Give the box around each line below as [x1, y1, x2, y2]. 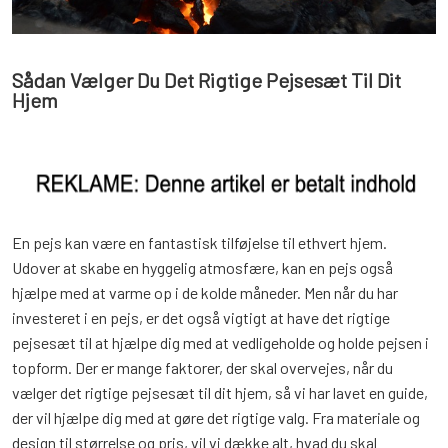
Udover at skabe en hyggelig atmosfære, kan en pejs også [12, 258, 393, 277]
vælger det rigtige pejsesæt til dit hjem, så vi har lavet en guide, [12, 383, 428, 402]
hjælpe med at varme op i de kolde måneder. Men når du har [12, 283, 398, 302]
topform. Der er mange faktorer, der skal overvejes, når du [12, 358, 393, 377]
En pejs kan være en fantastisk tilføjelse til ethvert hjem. [12, 233, 387, 252]
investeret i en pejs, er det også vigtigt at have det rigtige [12, 308, 390, 327]
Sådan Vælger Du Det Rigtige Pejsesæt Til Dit [12, 68, 401, 92]
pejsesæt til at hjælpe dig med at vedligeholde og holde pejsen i [12, 333, 429, 352]
